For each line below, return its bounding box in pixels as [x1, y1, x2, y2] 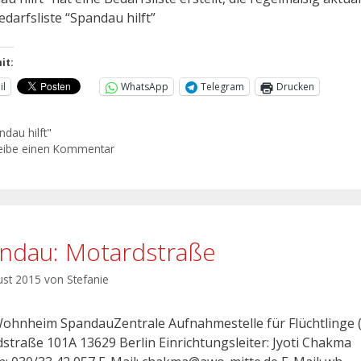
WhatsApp [121, 80, 168, 94]
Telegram [201, 80, 244, 94]
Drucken [276, 80, 314, 94]
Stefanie [67, 272, 109, 288]
